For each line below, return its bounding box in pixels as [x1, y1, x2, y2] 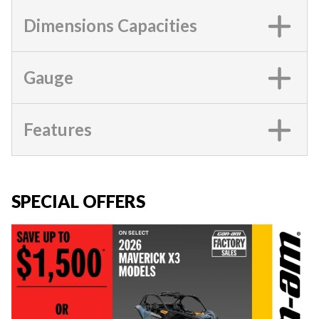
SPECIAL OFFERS [11, 191, 145, 212]
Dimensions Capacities [23, 15, 197, 36]
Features [23, 119, 92, 140]
